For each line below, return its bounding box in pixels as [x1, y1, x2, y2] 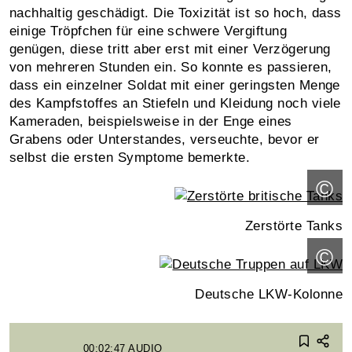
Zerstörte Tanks [244, 218, 343, 233]
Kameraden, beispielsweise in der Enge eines [9, 113, 292, 129]
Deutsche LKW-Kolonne [195, 286, 343, 302]
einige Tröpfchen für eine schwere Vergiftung [9, 23, 288, 38]
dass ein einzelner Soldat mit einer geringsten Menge [9, 77, 340, 93]
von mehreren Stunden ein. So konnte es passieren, [9, 59, 332, 75]
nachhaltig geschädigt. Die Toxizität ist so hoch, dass [9, 5, 342, 20]
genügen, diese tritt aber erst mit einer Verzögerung [9, 41, 331, 57]
